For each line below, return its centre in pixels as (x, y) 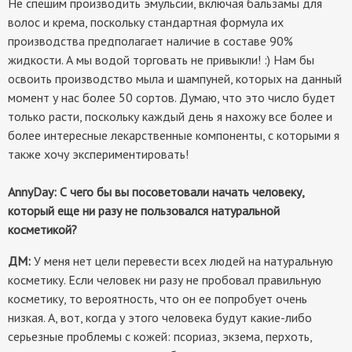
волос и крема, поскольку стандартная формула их (146, 22)
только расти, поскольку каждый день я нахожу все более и (170, 116)
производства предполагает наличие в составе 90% (150, 40)
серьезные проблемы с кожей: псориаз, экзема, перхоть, (160, 336)
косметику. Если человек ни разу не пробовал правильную (165, 279)
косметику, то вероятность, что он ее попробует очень (158, 298)
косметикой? (42, 229)
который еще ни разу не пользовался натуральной (144, 210)
